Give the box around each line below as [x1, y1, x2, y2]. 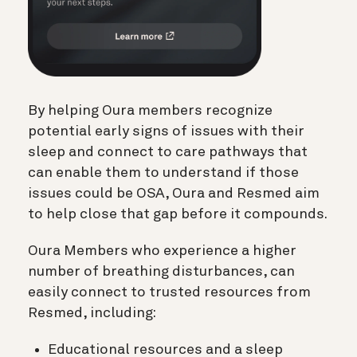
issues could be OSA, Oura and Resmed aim [28, 186, 320, 201]
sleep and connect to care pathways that [28, 144, 308, 159]
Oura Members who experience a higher [28, 243, 296, 258]
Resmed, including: [28, 305, 159, 320]
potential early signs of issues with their [28, 124, 304, 139]
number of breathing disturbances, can [28, 264, 295, 279]
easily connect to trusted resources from [28, 284, 311, 300]
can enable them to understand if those [28, 165, 299, 180]
